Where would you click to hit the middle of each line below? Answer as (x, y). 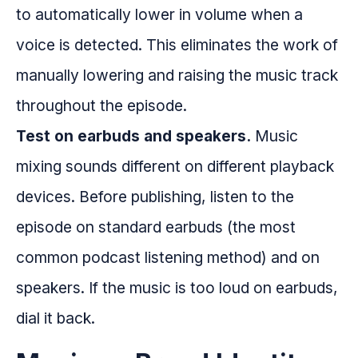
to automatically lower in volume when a (159, 15)
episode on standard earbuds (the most (156, 227)
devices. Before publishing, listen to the (155, 197)
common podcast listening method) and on (168, 258)
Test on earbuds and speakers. (133, 136)
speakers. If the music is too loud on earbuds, (177, 288)
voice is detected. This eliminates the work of (177, 45)
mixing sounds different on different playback (175, 167)
